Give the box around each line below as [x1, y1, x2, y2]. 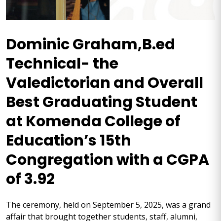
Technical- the [6, 53, 118, 74]
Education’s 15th [6, 130, 131, 151]
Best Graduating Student [6, 92, 197, 112]
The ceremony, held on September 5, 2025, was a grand [6, 199, 211, 210]
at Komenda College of [6, 111, 181, 132]
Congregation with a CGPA [6, 149, 209, 170]
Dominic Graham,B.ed [6, 34, 175, 55]
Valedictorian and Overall [6, 73, 203, 93]
